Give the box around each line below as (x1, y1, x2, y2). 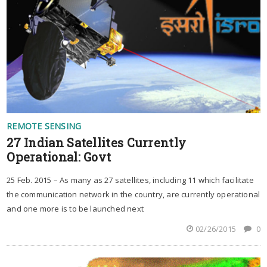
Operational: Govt (7, 149, 111, 165)
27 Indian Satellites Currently (7, 135, 187, 151)
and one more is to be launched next (7, 203, 144, 215)
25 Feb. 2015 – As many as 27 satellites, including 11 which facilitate (7, 175, 254, 186)
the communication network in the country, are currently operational (7, 189, 260, 200)
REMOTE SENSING (7, 120, 82, 132)
